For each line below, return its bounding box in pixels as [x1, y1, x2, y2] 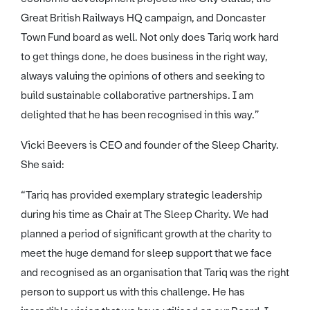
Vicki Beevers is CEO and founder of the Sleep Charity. [21, 138, 279, 152]
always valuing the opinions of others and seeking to [21, 69, 265, 83]
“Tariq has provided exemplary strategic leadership [21, 188, 262, 202]
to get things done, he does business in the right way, [21, 49, 268, 64]
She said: [21, 157, 64, 172]
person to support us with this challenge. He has [21, 284, 245, 299]
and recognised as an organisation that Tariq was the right [21, 265, 289, 280]
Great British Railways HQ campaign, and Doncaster [21, 10, 266, 25]
